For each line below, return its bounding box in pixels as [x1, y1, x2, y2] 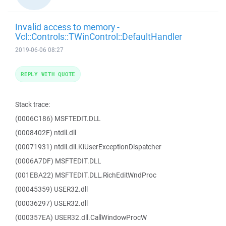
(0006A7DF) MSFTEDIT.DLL [15, 156, 101, 165]
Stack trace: [15, 100, 50, 109]
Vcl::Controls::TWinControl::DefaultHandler [15, 30, 182, 42]
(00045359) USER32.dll [15, 185, 88, 194]
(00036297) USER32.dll [15, 199, 88, 208]
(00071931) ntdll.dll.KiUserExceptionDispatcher [15, 142, 161, 151]
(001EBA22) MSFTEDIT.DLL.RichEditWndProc [15, 171, 156, 180]
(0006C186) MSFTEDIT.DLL [15, 114, 100, 123]
